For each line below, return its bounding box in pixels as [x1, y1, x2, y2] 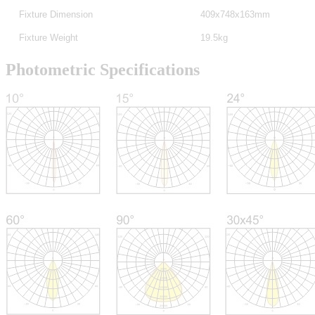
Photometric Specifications [6, 60, 200, 79]
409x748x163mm [200, 8, 270, 20]
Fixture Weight [19, 32, 78, 43]
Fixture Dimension [19, 8, 93, 20]
